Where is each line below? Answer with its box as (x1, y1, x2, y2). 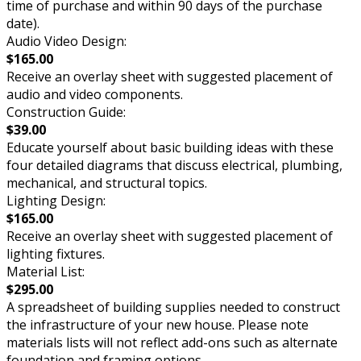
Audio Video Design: (6, 32, 127, 51)
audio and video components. (6, 85, 183, 104)
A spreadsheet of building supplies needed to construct (6, 298, 340, 317)
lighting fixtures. (6, 245, 105, 263)
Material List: (6, 263, 85, 281)
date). (6, 15, 39, 33)
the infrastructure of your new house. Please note (6, 316, 309, 334)
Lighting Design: (6, 192, 106, 210)
